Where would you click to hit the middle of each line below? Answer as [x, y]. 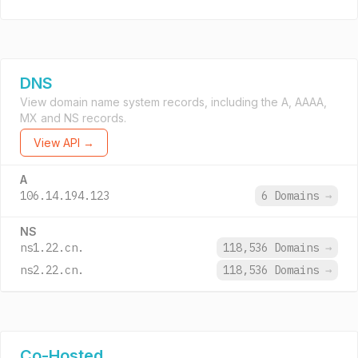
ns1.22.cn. [52, 248]
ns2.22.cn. [52, 270]
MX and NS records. [73, 118]
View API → [64, 143]
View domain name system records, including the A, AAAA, [173, 102]
